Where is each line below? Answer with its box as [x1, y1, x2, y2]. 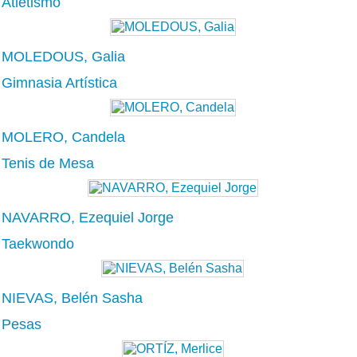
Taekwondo [2, 235, 74, 252]
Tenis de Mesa [2, 155, 94, 171]
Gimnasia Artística [2, 74, 117, 91]
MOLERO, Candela [2, 128, 125, 145]
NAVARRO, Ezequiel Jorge [2, 209, 174, 226]
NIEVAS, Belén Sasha [2, 289, 143, 306]
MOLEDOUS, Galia [2, 48, 125, 65]
